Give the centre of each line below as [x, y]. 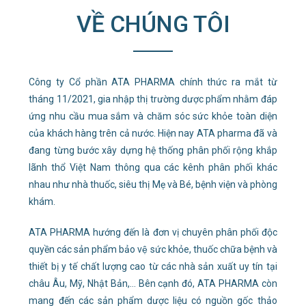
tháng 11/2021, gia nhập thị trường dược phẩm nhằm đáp [153, 99]
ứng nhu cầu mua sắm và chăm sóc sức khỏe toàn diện [153, 116]
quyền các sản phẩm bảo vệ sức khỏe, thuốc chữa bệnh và [153, 249]
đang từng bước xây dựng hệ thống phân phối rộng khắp [153, 150]
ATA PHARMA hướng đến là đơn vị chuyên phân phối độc [153, 232]
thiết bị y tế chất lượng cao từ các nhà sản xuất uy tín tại [153, 266]
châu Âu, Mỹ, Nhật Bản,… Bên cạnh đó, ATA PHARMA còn [153, 283]
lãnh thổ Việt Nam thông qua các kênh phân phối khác [153, 167]
